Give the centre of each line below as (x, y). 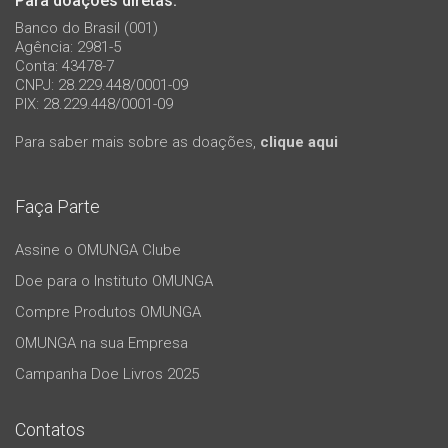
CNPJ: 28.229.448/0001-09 (101, 84)
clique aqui (299, 142)
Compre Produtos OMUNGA (108, 312)
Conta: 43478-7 (64, 65)
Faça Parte (57, 206)
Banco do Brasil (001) (86, 27)
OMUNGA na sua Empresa (101, 343)
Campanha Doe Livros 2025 (107, 374)
